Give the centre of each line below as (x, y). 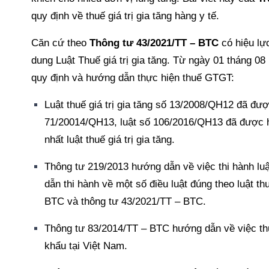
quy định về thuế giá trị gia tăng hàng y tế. (125, 16)
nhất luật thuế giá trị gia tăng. (110, 140)
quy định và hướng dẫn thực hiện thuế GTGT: (133, 78)
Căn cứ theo (60, 43)
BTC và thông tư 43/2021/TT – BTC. (125, 201)
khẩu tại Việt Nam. (86, 246)
